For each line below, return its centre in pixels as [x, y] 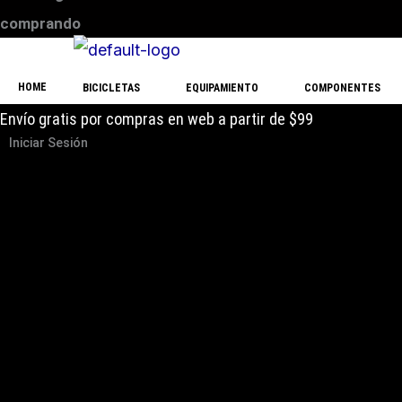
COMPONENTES [342, 87]
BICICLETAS [111, 87]
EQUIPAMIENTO [222, 87]
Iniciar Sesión [48, 143]
